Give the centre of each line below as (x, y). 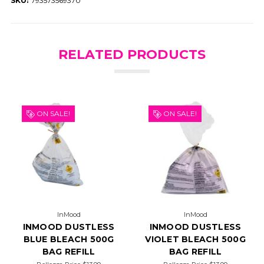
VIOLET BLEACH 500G (195, 239)
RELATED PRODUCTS (132, 54)
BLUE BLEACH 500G (69, 239)
